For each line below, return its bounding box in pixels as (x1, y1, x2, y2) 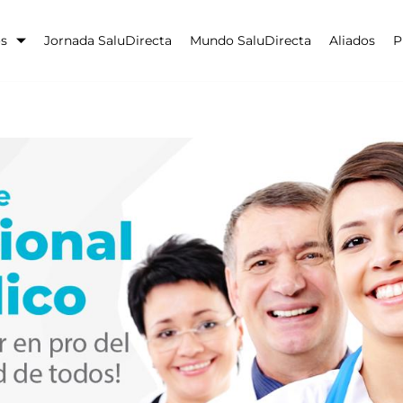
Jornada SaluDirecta (43, 31, 172, 49)
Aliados (328, 31, 375, 49)
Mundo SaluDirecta (189, 31, 311, 49)
